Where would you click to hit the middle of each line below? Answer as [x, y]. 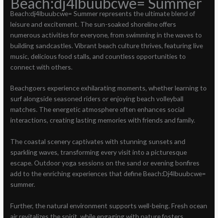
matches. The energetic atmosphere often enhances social [98, 109]
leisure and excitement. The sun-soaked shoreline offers [93, 24]
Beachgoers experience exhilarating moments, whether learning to [109, 88]
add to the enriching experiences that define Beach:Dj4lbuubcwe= [108, 174]
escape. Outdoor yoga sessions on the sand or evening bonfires [105, 163]
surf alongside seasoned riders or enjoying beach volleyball [97, 99]
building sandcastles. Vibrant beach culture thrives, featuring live [107, 45]
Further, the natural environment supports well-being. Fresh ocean [109, 206]
